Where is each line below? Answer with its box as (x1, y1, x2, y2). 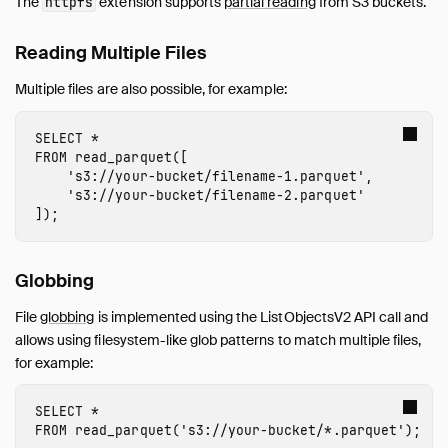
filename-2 (211, 186, 293, 204)
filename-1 (211, 167, 293, 185)
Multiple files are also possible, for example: (15, 80, 287, 99)
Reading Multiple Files (15, 41, 208, 66)
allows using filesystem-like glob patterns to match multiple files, (15, 330, 422, 349)
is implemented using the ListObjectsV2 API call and (94, 307, 429, 326)
